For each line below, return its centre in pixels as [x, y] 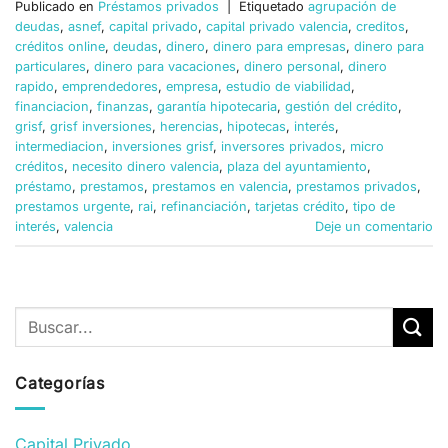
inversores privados [281, 147]
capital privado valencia [277, 27]
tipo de [374, 207]
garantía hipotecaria [217, 107]
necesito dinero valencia [145, 167]
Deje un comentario [374, 227]
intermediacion [59, 147]
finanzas [123, 107]
